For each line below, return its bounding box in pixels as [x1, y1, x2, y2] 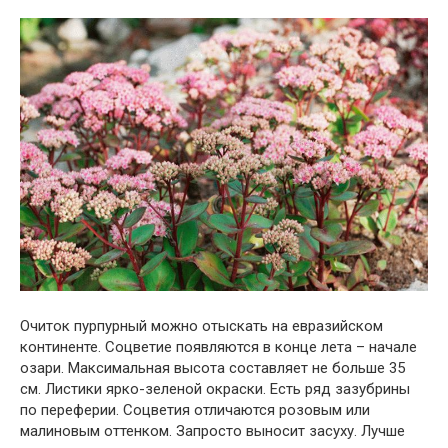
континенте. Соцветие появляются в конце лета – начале [20, 337, 417, 356]
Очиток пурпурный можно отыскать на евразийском [20, 316, 383, 335]
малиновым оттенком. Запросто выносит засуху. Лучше [20, 421, 405, 440]
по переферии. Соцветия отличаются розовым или [20, 400, 370, 419]
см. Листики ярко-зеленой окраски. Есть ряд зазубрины [20, 379, 410, 398]
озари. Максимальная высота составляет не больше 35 [20, 358, 405, 377]
